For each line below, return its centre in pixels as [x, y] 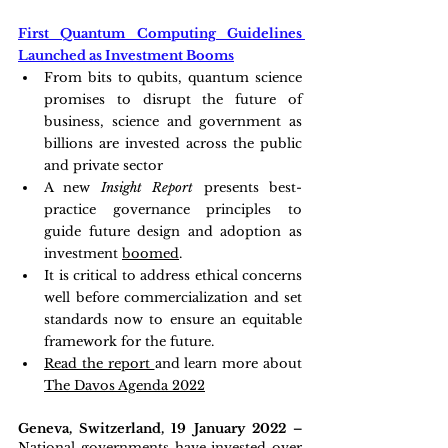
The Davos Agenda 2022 [124, 385]
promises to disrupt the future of [173, 99]
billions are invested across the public [173, 143]
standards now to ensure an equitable [173, 319]
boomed [150, 253]
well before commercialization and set [173, 297]
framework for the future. [129, 341]
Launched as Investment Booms [126, 55]
